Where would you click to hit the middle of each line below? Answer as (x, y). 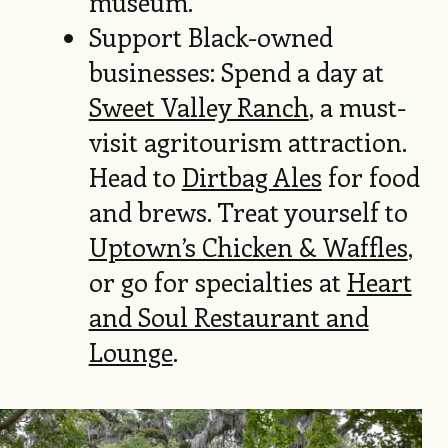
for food (370, 177)
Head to (135, 177)
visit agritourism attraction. (247, 142)
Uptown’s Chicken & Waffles (248, 247)
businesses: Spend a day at (236, 72)
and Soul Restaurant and (228, 317)
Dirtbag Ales (251, 177)
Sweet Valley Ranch (198, 107)
